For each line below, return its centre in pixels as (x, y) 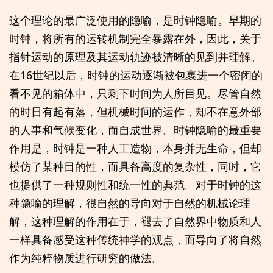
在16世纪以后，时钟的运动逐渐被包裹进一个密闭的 (136, 75)
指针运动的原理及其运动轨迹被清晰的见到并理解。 (135, 56)
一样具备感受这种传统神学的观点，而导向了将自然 (135, 239)
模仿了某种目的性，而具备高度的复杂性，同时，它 (135, 166)
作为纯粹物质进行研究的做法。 (86, 257)
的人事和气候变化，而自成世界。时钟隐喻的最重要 (135, 129)
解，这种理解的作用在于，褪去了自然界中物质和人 (135, 221)
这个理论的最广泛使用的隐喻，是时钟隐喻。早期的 (135, 20)
